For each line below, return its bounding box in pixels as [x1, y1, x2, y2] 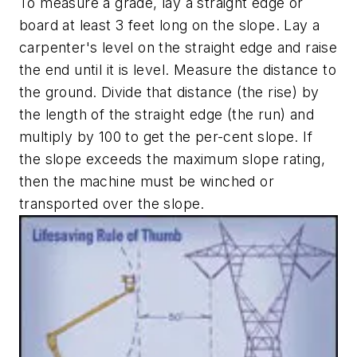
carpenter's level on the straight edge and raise [19, 38, 338, 56]
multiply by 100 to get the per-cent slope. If [19, 127, 312, 145]
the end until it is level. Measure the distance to [19, 61, 336, 78]
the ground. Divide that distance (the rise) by [19, 83, 320, 100]
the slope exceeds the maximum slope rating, [19, 150, 326, 167]
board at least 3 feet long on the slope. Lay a [19, 16, 320, 33]
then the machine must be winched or [19, 172, 274, 190]
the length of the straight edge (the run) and [19, 105, 314, 123]
